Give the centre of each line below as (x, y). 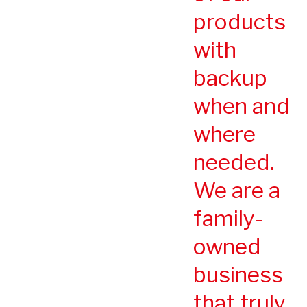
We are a (237, 190)
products (240, 21)
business (238, 274)
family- (228, 218)
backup (230, 77)
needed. (234, 162)
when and (242, 106)
